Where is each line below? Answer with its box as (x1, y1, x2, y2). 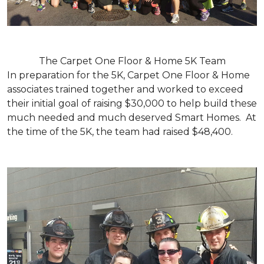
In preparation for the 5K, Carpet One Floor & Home (7, 69, 250, 81)
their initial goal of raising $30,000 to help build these (7, 97, 257, 109)
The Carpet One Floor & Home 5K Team (38, 55, 226, 67)
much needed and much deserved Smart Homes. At (7, 111, 256, 123)
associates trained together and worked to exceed (7, 83, 243, 95)
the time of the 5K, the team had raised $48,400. (7, 126, 233, 137)
